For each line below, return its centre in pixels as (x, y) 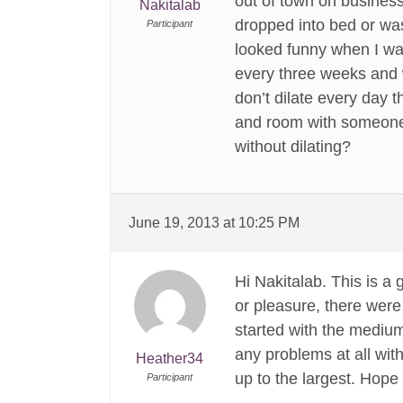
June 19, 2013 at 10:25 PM (214, 223)
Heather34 (170, 358)
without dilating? (293, 147)
